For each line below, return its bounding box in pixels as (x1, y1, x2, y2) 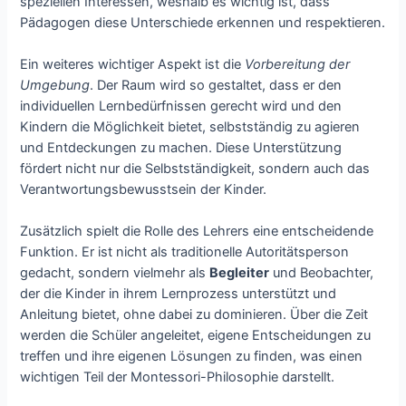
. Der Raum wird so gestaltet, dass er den (90, 77, 343, 93)
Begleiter (209, 265, 270, 282)
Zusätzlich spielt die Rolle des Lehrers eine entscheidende (20, 223, 374, 240)
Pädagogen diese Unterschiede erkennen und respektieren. (20, 14, 386, 31)
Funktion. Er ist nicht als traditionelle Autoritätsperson (20, 244, 350, 261)
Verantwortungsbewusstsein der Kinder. (20, 181, 267, 198)
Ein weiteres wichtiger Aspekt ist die (20, 56, 246, 72)
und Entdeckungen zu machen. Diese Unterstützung (20, 140, 343, 156)
